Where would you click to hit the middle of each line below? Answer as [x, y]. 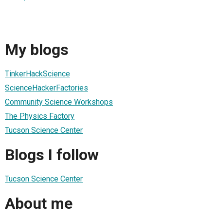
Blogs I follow [52, 154]
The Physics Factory [40, 116]
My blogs [37, 49]
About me [39, 203]
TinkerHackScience [37, 74]
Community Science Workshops [59, 102]
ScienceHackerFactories [46, 88]
